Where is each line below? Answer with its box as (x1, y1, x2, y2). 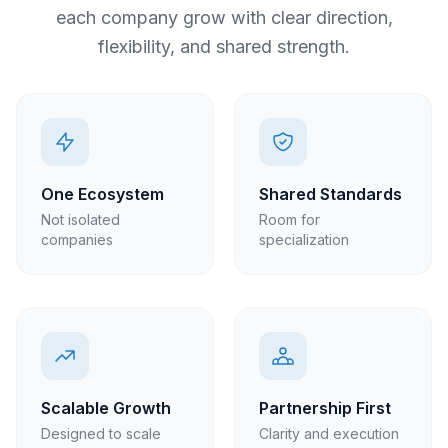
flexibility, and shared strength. (98, 36, 350, 57)
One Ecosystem (41, 184, 164, 204)
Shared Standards (259, 184, 402, 204)
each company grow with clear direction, (55, 7, 393, 28)
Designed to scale (41, 425, 161, 442)
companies (41, 231, 113, 248)
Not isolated (41, 211, 120, 228)
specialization (259, 231, 349, 248)
